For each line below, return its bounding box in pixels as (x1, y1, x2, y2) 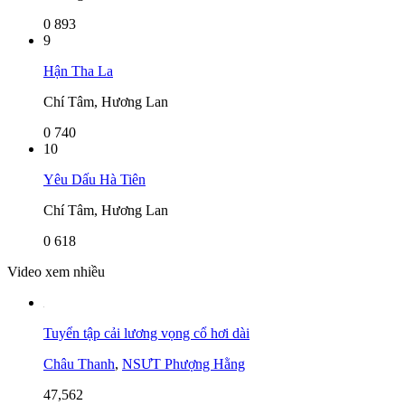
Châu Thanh (43, 355, 115, 372)
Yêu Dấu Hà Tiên (43, 171, 146, 187)
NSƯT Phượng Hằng (122, 355, 245, 372)
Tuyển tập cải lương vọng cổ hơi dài (43, 325, 250, 341)
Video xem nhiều (7, 263, 105, 279)
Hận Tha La (43, 62, 113, 79)
